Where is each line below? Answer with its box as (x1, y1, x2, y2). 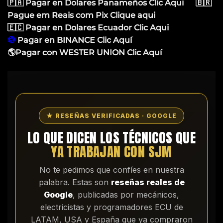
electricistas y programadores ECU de (40, 202, 183, 212)
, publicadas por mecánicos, (73, 189, 179, 200)
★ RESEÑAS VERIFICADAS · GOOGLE (46, 111, 177, 119)
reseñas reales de (111, 177, 185, 187)
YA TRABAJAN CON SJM (51, 141, 172, 162)
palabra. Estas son (38, 177, 111, 187)
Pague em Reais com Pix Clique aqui (7, 10, 157, 20)
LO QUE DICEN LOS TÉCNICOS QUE (27, 127, 196, 148)
